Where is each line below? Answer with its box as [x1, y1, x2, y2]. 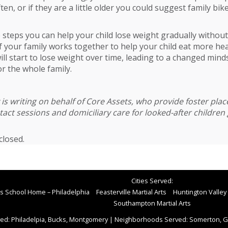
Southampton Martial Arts [113, 198, 191, 208]
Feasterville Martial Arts [96, 187, 166, 196]
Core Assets [86, 96, 131, 107]
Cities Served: [131, 176, 173, 185]
